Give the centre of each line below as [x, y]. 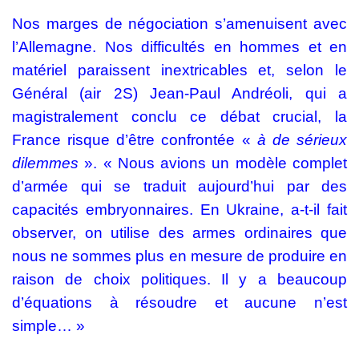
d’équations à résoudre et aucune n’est [179, 303]
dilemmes [45, 163]
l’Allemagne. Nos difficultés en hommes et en [179, 47]
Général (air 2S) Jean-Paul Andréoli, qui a [179, 94]
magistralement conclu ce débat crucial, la [179, 117]
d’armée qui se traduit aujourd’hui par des [179, 187]
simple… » [48, 326]
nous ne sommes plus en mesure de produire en [179, 256]
